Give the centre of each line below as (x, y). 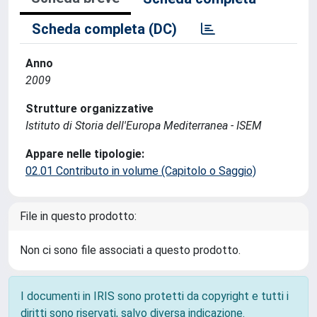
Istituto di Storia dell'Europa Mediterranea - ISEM (144, 126)
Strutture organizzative (90, 109)
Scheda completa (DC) (104, 29)
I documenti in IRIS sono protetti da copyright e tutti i (155, 296)
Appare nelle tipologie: (85, 154)
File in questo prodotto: (78, 216)
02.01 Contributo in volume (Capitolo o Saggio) (141, 171)
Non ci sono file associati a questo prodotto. (130, 250)
